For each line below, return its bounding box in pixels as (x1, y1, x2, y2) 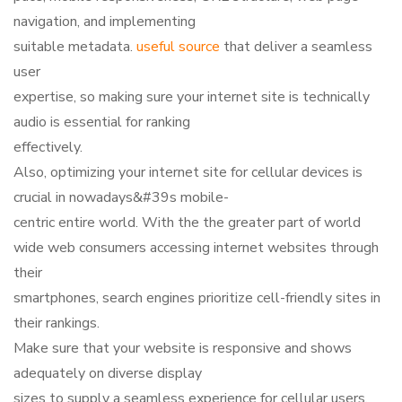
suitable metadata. (13, 37, 136, 57)
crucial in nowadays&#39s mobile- (13, 188, 229, 207)
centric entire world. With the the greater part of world (13, 213, 361, 232)
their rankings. (13, 313, 100, 333)
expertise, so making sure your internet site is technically (13, 87, 370, 107)
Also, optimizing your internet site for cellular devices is (13, 162, 363, 182)
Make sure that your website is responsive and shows (13, 338, 352, 358)
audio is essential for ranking (13, 112, 190, 132)
